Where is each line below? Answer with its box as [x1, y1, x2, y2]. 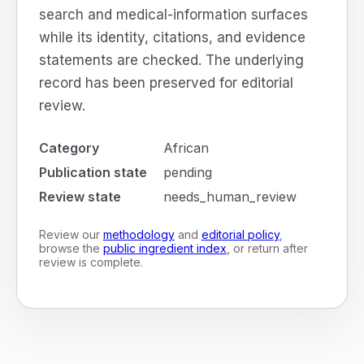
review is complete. [38, 255, 143, 269]
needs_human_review [162, 188, 297, 205]
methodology [102, 227, 175, 241]
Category [38, 140, 99, 156]
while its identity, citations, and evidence [38, 29, 305, 45]
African [162, 140, 209, 156]
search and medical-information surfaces [38, 6, 308, 23]
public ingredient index [102, 241, 227, 255]
